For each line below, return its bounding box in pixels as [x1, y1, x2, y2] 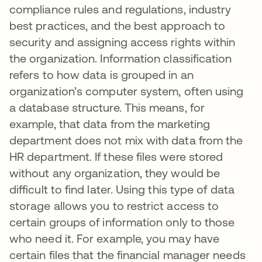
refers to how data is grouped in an [9, 68, 194, 81]
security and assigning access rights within [9, 35, 236, 49]
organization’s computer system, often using [9, 84, 244, 98]
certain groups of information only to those [9, 215, 235, 229]
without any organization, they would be [9, 166, 220, 180]
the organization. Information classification [9, 51, 232, 65]
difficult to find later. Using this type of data [9, 182, 235, 196]
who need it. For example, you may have [9, 232, 220, 245]
